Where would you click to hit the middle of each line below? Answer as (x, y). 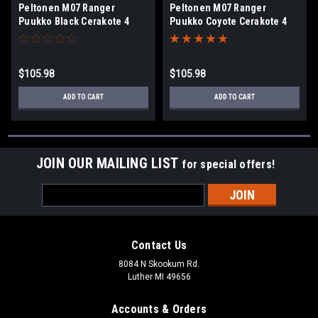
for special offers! (229, 164)
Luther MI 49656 (159, 276)
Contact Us (159, 245)
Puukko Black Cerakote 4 (74, 21)
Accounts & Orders (159, 309)
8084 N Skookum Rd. (159, 264)
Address (61, 205)
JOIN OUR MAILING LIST (109, 163)
